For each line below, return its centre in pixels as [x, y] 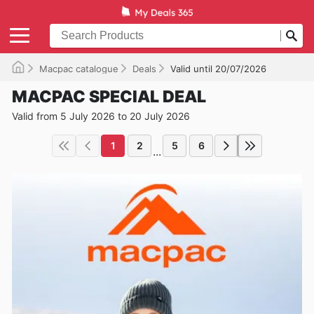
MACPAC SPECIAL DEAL [109, 96]
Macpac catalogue [79, 68]
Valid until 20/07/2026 [218, 68]
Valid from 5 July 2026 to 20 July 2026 [101, 116]
